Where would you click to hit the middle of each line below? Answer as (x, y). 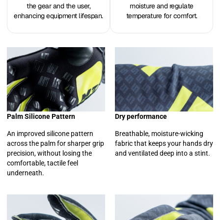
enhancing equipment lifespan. (58, 16)
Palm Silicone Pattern (41, 117)
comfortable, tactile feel (42, 163)
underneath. (26, 173)
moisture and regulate (162, 6)
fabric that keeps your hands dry (164, 143)
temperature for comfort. (162, 16)
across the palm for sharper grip (55, 143)
